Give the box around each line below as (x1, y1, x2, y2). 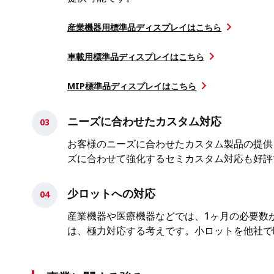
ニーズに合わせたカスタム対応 (67, 114, 222, 129)
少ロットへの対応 (67, 186, 156, 201)
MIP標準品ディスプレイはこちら (67, 80, 197, 92)
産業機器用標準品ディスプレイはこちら (67, 21, 222, 34)
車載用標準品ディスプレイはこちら (67, 51, 205, 63)
